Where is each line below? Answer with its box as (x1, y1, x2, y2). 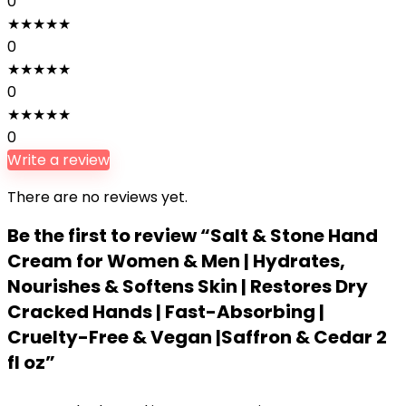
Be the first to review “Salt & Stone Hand (7, 223, 378, 248)
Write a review (7, 150, 110, 170)
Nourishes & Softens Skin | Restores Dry (7, 274, 368, 299)
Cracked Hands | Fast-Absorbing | (7, 299, 324, 324)
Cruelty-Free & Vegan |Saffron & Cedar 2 (7, 324, 387, 350)
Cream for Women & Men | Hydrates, (7, 248, 345, 274)
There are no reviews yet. (7, 187, 188, 208)
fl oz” (7, 350, 55, 375)
